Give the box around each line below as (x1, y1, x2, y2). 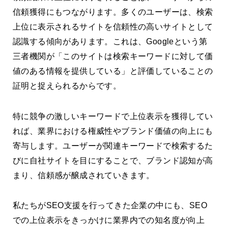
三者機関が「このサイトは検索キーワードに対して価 (13, 52, 213, 61)
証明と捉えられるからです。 (13, 81, 122, 91)
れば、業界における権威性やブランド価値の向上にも (13, 126, 213, 135)
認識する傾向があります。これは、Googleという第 (13, 37, 208, 46)
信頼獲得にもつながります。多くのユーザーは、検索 (13, 8, 213, 17)
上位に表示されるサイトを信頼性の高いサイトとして (13, 22, 213, 32)
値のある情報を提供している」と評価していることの (13, 67, 213, 76)
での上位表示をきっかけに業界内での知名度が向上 (13, 216, 205, 225)
